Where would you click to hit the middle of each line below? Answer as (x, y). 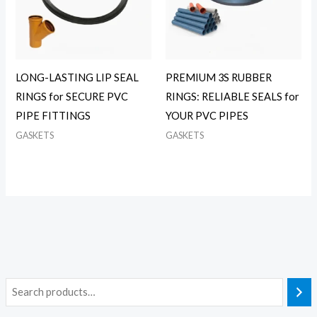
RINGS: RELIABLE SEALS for (232, 96)
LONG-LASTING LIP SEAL (77, 77)
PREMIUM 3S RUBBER (219, 77)
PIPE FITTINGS (53, 115)
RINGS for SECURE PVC (72, 96)
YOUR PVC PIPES (207, 115)
